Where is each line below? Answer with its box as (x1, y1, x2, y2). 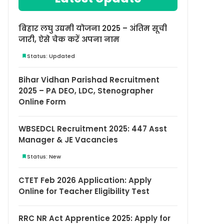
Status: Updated (27, 51, 75, 60)
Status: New (27, 152, 61, 160)
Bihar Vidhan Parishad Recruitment (18, 74, 159, 85)
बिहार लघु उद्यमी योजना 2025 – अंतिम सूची (18, 23, 167, 33)
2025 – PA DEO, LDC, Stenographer (18, 85, 153, 96)
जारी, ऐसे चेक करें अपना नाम (18, 34, 119, 44)
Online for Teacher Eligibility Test (18, 186, 149, 196)
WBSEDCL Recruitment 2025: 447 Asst (18, 123, 167, 134)
